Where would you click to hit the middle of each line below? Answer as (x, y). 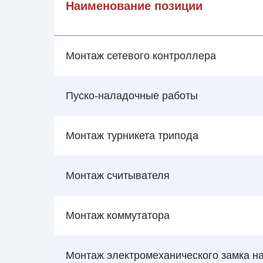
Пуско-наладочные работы (132, 96)
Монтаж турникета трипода (132, 136)
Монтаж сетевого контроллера (141, 56)
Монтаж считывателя (118, 176)
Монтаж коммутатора (118, 215)
